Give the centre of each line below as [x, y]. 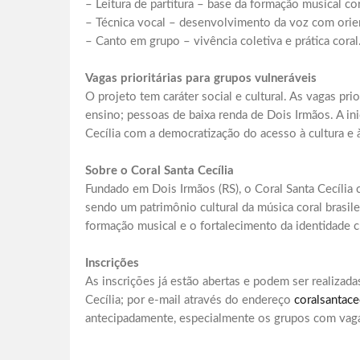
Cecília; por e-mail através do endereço [190, 301]
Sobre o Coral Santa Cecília [160, 171]
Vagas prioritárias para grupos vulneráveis [201, 79]
